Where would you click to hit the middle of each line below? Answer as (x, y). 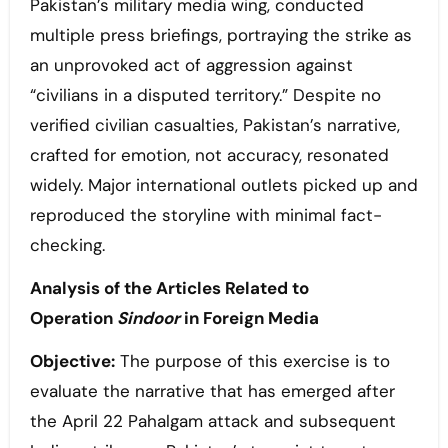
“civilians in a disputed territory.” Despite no (205, 95)
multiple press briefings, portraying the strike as (220, 35)
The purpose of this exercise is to (252, 361)
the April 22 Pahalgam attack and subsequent (212, 421)
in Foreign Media (249, 318)
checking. (67, 245)
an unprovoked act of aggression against (191, 65)
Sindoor (148, 318)
